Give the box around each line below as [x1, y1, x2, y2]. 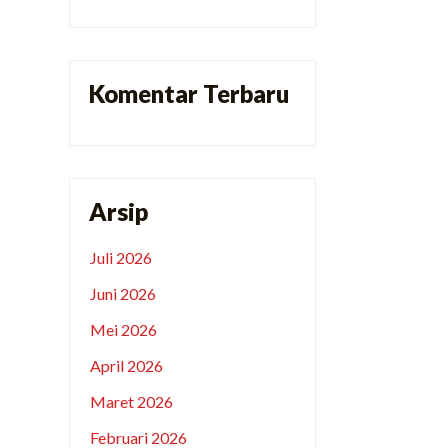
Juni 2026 [90, 284, 157, 304]
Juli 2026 [90, 248, 153, 268]
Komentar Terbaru [88, 78, 289, 108]
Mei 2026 [90, 320, 158, 340]
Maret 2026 [90, 392, 174, 412]
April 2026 [90, 356, 164, 376]
